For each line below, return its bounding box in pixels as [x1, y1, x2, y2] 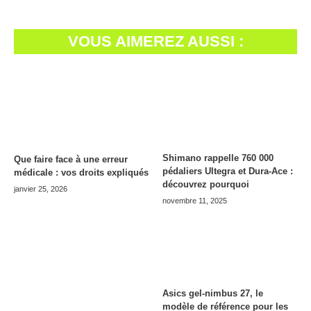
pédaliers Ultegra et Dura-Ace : [162, 165, 293, 176]
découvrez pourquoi [162, 178, 249, 190]
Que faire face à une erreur [14, 153, 128, 165]
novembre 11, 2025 [162, 196, 227, 205]
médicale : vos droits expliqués [14, 167, 149, 178]
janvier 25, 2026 [14, 184, 67, 193]
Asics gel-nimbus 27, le [162, 287, 263, 299]
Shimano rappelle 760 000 [162, 152, 274, 163]
